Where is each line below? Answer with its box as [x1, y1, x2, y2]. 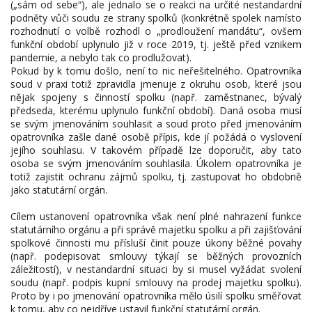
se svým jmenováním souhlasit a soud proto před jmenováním [10, 117, 302, 130]
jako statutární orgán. [10, 183, 107, 196]
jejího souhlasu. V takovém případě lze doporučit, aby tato [10, 143, 302, 157]
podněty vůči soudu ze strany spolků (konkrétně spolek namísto [10, 11, 302, 24]
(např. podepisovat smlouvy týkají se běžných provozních [10, 249, 302, 263]
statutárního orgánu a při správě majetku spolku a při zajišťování [10, 223, 302, 236]
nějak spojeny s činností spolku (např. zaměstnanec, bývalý [10, 91, 302, 104]
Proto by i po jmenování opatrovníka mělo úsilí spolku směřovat [10, 289, 302, 302]
